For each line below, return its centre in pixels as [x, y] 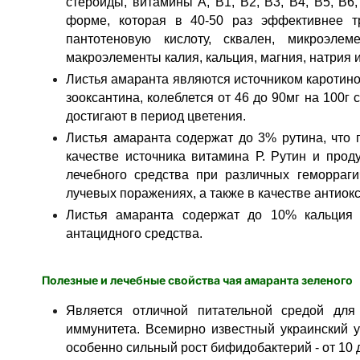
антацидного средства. [134, 233]
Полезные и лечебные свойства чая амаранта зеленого [197, 280]
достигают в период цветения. [156, 116]
